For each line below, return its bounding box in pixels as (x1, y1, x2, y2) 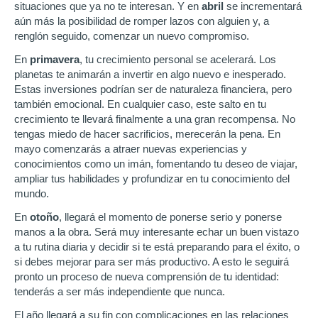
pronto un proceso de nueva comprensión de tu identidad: (14, 270, 279, 283)
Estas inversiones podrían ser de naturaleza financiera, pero (14, 83, 292, 95)
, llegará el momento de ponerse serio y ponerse (59, 211, 282, 223)
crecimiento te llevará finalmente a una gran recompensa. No (14, 113, 295, 125)
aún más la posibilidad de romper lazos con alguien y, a (14, 15, 269, 27)
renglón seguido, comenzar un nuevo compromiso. (14, 30, 249, 42)
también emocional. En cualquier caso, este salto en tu (14, 98, 266, 110)
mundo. (14, 187, 49, 199)
